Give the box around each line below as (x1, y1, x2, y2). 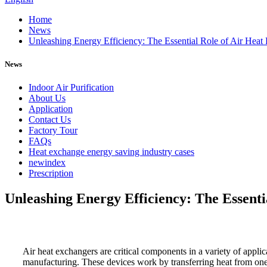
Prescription (29, 168, 73, 179)
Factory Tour (29, 125, 77, 136)
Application (29, 104, 73, 114)
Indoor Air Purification (29, 82, 114, 93)
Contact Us (29, 114, 71, 125)
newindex (29, 157, 66, 168)
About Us (29, 93, 66, 104)
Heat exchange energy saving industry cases (29, 147, 194, 157)
